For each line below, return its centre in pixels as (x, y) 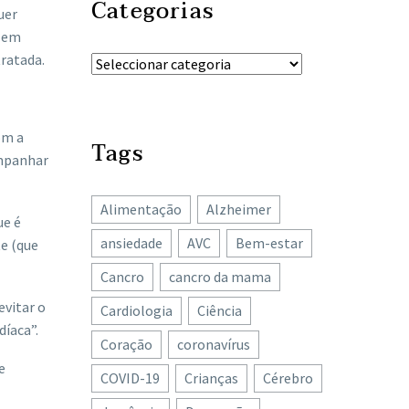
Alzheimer (239, 209)
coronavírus (214, 344)
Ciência (220, 310)
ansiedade (131, 243)
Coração (126, 344)
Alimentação (141, 209)
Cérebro (288, 378)
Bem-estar (269, 243)
